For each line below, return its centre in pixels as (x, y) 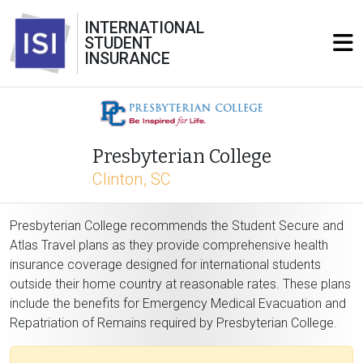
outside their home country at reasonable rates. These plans (180, 284)
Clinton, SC (131, 179)
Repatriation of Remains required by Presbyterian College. (173, 322)
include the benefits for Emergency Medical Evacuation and (178, 303)
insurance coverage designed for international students (165, 264)
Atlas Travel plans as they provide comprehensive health (169, 245)
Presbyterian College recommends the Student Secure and (177, 225)
